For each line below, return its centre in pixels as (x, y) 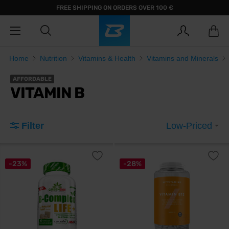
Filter (33, 126)
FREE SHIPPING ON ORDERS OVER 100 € (114, 8)
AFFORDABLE (32, 79)
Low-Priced (190, 126)
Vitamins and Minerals (182, 58)
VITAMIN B (47, 93)
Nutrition (53, 58)
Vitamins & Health (107, 58)
